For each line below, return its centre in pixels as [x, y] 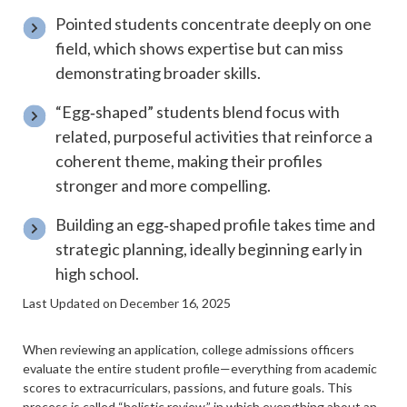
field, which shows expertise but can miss [200, 48]
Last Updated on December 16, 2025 [127, 303]
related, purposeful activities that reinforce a [214, 136]
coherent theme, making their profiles [189, 161]
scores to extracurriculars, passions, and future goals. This [188, 387]
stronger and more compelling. [164, 185]
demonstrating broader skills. [159, 73]
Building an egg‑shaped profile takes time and [216, 224]
